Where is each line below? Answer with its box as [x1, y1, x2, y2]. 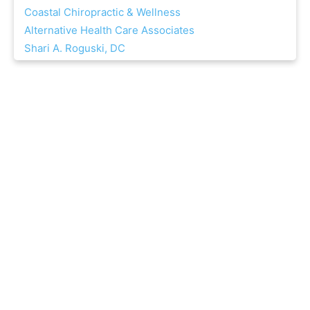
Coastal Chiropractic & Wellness [24, 6, 181, 19]
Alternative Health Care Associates [24, 24, 194, 37]
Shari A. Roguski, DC [24, 42, 125, 55]
